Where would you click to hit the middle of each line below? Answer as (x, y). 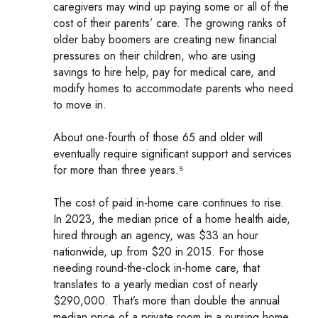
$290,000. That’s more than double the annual (166, 300)
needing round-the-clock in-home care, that (157, 268)
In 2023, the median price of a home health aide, (172, 219)
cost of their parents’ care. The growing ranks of (170, 23)
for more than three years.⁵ (119, 170)
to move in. (80, 104)
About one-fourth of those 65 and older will (158, 137)
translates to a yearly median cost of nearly (155, 284)
